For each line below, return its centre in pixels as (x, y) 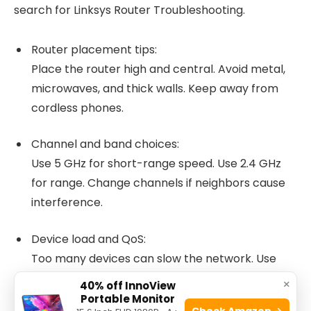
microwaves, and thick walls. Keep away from (155, 88)
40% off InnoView (127, 286)
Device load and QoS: (89, 239)
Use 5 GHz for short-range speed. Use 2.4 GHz (156, 164)
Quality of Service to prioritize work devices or (156, 278)
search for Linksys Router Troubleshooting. (129, 10)
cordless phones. (77, 108)
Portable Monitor (127, 299)
